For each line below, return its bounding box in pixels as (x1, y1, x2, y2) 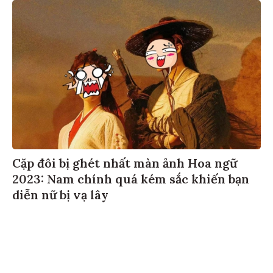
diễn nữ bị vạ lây (12, 185, 108, 200)
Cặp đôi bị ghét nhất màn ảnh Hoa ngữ (12, 153, 237, 169)
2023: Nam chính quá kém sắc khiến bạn (12, 169, 249, 185)
